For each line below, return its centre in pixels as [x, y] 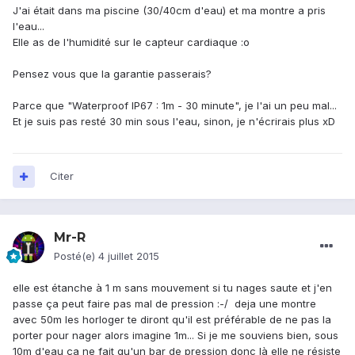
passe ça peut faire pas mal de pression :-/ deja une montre [164, 304]
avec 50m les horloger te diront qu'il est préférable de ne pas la [172, 320]
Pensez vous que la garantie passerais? [112, 74]
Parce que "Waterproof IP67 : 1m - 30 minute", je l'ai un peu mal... [175, 106]
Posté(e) [76, 256]
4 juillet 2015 [129, 256]
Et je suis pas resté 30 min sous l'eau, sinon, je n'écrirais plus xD [174, 122]
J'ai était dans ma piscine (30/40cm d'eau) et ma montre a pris [169, 11]
